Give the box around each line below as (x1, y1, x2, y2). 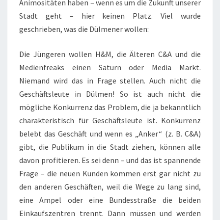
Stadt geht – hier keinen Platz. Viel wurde (19, 11, 201, 21)
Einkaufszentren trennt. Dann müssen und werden (19, 208, 201, 218)
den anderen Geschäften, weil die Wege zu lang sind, (19, 182, 201, 192)
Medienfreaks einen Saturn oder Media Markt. (19, 62, 201, 72)
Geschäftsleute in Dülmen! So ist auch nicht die (19, 89, 201, 99)
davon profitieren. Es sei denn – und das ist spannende (19, 155, 201, 165)
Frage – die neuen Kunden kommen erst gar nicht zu (19, 168, 201, 178)
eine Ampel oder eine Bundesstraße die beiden (19, 195, 201, 205)
